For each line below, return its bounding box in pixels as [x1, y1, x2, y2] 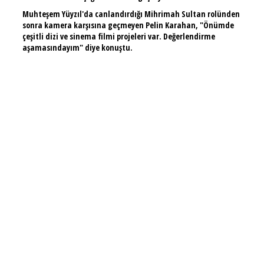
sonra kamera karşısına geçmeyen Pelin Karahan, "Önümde [22, 19, 234, 31]
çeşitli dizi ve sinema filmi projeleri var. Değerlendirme [22, 30, 215, 42]
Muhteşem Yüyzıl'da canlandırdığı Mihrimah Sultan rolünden [22, 8, 240, 19]
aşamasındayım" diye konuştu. [22, 41, 133, 53]
